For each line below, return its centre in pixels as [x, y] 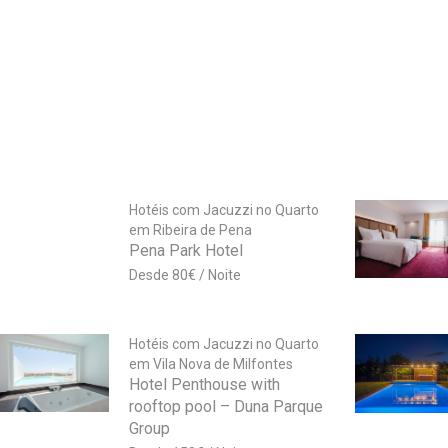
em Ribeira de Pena [190, 230]
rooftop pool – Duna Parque [225, 407]
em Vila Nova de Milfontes [210, 364]
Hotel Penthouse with [204, 385]
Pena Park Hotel [185, 251]
